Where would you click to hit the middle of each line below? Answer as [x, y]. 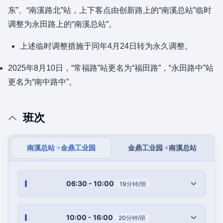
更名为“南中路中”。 [42, 82]
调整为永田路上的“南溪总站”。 [62, 24]
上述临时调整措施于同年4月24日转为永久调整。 [106, 46]
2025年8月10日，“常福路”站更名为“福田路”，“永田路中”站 [111, 68]
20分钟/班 [132, 218]
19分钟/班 [133, 184]
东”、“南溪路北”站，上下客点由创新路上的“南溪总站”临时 [110, 10]
